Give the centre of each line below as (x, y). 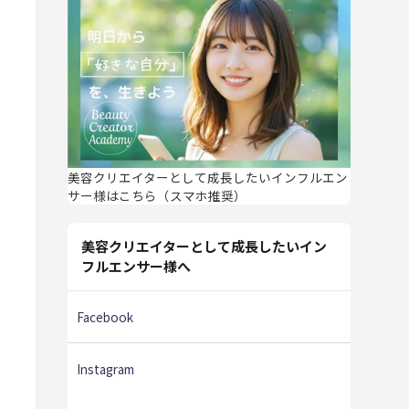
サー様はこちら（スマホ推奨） (157, 196)
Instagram (105, 369)
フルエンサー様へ (136, 267)
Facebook (105, 317)
